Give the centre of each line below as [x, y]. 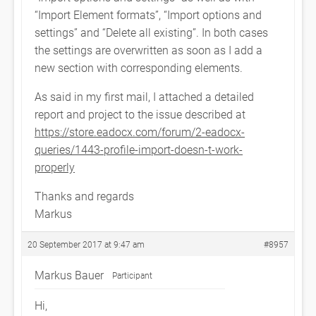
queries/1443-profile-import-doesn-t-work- [139, 149]
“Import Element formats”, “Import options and [148, 14]
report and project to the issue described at [140, 114]
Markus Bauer [69, 275]
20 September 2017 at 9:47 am [86, 244]
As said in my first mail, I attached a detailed [144, 96]
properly [55, 167]
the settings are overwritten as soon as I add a [148, 50]
